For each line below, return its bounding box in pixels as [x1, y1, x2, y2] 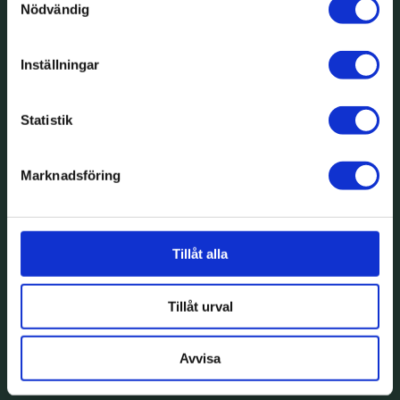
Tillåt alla [172, 246, 228, 262]
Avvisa [179, 350, 221, 366]
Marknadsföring [21, 167, 121, 183]
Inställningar [21, 56, 100, 72]
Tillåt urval [167, 298, 233, 314]
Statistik [21, 112, 72, 128]
